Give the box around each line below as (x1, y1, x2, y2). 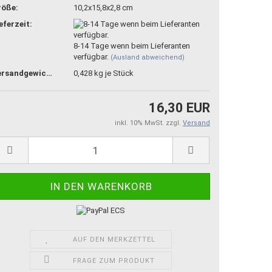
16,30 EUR (149, 100, 210, 115)
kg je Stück (92, 68, 134, 78)
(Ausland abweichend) (110, 53, 185, 61)
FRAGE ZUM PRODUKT (73, 256, 155, 265)
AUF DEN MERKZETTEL (72, 235, 155, 243)
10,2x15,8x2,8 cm (73, 2, 133, 12)
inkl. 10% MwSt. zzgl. (115, 119, 183, 127)
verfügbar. (73, 52, 110, 61)
